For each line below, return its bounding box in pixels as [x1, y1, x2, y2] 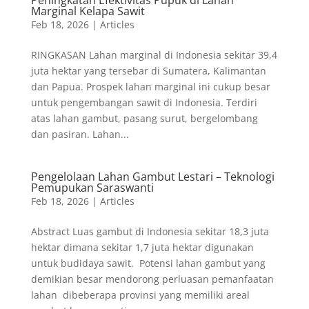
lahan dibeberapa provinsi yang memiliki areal [30, 288, 250, 301]
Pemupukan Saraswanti [30, 180, 154, 195]
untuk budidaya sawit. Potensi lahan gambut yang [30, 257, 266, 270]
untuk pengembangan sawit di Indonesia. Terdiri [30, 96, 257, 109]
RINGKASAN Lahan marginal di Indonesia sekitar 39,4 [30, 48, 277, 61]
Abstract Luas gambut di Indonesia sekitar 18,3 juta [30, 225, 269, 238]
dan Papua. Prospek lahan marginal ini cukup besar [30, 80, 270, 93]
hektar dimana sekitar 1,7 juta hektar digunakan [30, 241, 254, 254]
